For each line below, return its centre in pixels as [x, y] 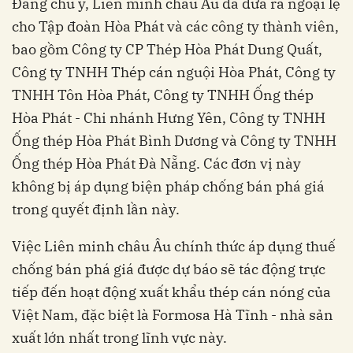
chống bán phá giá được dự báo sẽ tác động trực [169, 269]
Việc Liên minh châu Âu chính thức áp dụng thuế [174, 247]
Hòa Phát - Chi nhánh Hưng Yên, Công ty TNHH [169, 118]
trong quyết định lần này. [96, 210]
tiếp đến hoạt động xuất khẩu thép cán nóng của [171, 292]
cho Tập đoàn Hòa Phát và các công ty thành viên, [175, 27]
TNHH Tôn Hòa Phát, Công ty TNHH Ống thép [163, 95]
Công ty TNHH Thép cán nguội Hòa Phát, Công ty [174, 72]
